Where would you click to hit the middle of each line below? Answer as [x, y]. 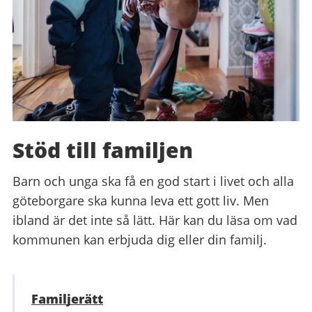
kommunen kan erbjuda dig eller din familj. [140, 239]
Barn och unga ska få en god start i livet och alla [153, 181]
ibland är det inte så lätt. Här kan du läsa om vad [155, 220]
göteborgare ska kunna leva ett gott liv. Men [141, 200]
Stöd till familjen [103, 150]
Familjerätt [67, 298]
